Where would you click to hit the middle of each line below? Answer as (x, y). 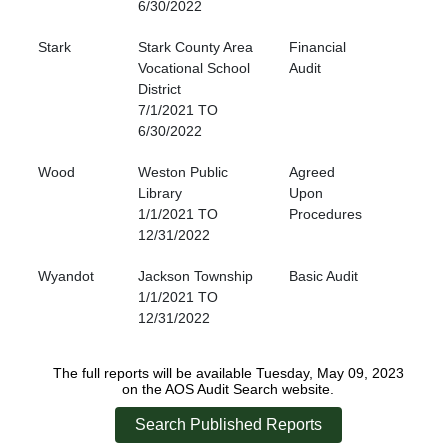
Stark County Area (195, 47)
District (159, 89)
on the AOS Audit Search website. (228, 389)
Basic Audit (323, 276)
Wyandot (66, 276)
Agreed (312, 172)
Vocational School (194, 68)
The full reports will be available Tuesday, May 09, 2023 (228, 373)
